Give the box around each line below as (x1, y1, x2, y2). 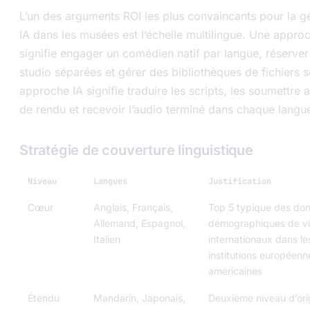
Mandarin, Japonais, (93, 291, 185, 304)
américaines (208, 264, 262, 277)
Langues (93, 175, 127, 187)
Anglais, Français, (93, 201, 173, 213)
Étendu (28, 291, 60, 304)
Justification (208, 175, 271, 187)
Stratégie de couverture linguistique (19, 141, 253, 158)
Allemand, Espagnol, (93, 217, 185, 229)
